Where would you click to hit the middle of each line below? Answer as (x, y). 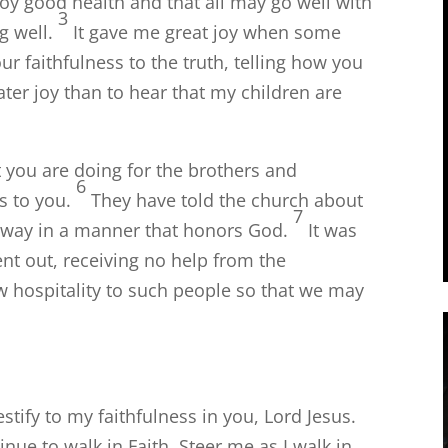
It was (333, 230)
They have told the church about (227, 200)
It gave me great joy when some (207, 32)
